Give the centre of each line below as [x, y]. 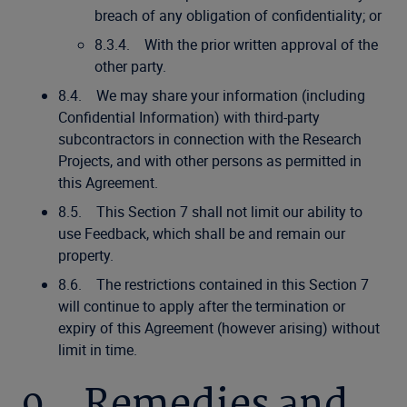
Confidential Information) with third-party [189, 117]
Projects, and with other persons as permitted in [210, 161]
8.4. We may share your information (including [212, 95]
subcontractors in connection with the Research [210, 139]
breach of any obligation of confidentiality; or [238, 15]
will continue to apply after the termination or [202, 306]
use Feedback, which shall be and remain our [202, 233]
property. [86, 255]
